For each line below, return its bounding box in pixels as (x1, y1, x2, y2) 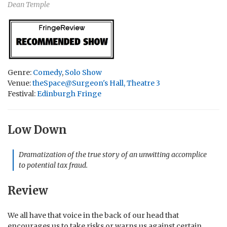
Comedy (33, 68, 62, 78)
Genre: (8, 68, 33, 78)
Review (8, 183, 48, 198)
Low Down (8, 123, 67, 137)
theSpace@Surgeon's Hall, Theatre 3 (32, 79, 160, 88)
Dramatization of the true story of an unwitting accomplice (19, 150, 207, 160)
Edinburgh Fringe (37, 89, 101, 99)
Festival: (8, 89, 37, 99)
